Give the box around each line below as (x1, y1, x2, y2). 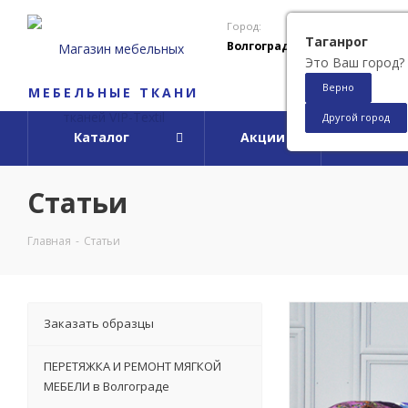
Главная (27, 232, 71, 249)
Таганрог (305, 33, 368, 50)
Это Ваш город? (305, 54, 404, 71)
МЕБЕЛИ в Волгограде (44, 377, 169, 394)
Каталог (74, 127, 129, 146)
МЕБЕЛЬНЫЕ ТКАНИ (28, 83, 199, 101)
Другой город (322, 110, 390, 124)
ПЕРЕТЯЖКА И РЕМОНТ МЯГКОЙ (44, 357, 221, 374)
